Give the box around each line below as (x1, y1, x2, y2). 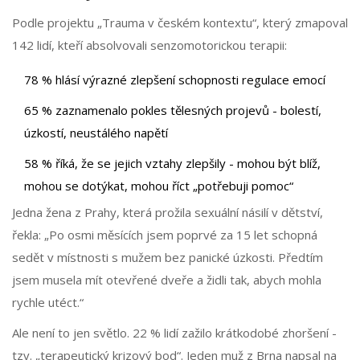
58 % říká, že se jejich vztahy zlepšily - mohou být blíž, (24, 155, 321, 172)
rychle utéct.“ (12, 294, 84, 311)
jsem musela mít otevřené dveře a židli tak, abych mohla (12, 272, 321, 288)
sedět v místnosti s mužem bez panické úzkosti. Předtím (12, 249, 323, 266)
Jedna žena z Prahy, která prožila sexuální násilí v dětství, (12, 204, 323, 221)
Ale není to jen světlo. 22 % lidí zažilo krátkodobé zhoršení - (12, 325, 337, 342)
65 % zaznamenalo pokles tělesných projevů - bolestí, (24, 102, 321, 119)
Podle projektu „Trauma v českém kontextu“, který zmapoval (12, 14, 348, 31)
